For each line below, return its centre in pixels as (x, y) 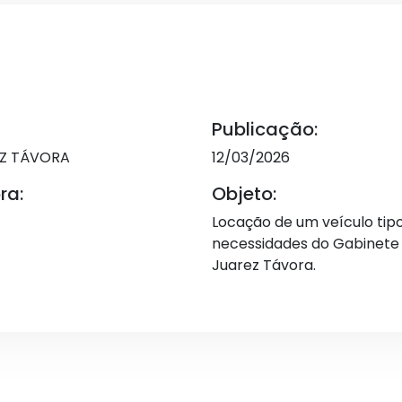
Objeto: (244, 194)
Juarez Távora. (264, 265)
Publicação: (265, 129)
